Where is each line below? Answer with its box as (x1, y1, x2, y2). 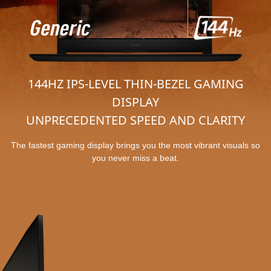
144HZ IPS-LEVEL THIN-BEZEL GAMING (27, 75, 244, 92)
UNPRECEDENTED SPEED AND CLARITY (26, 111, 245, 128)
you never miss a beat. (92, 152, 179, 163)
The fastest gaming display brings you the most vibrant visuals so (11, 140, 260, 150)
